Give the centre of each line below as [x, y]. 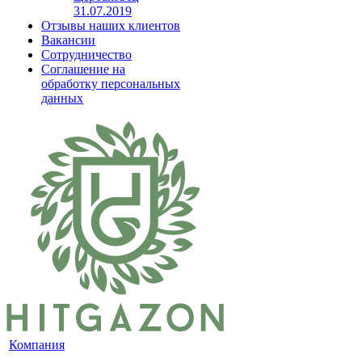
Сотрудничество [86, 55]
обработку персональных [111, 84]
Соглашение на [83, 69]
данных [62, 98]
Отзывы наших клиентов [111, 25]
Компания [37, 345]
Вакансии [68, 40]
